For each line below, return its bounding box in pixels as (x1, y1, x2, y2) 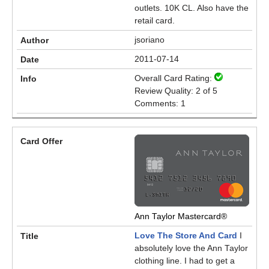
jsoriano (134, 35, 165, 44)
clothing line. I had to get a (134, 256, 235, 265)
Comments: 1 (134, 98, 186, 108)
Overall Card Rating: (134, 73, 214, 83)
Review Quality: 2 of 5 (134, 86, 217, 95)
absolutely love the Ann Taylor (134, 243, 248, 253)
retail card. (134, 16, 175, 25)
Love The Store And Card (134, 231, 237, 240)
